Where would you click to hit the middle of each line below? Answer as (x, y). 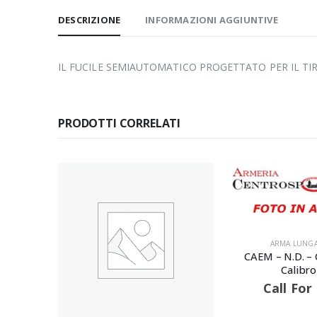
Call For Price (230, 288)
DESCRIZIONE (90, 19)
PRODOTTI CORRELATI (120, 123)
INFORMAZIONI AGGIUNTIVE (212, 19)
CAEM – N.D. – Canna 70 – (230, 256)
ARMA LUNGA (219, 243)
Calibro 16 (230, 269)
